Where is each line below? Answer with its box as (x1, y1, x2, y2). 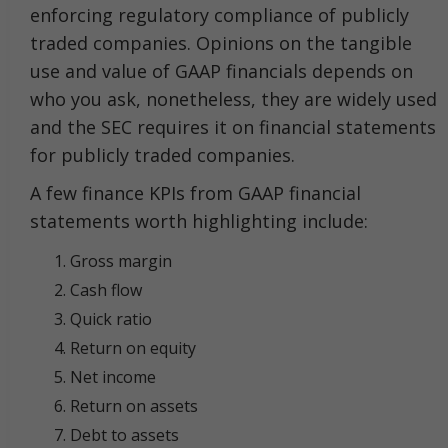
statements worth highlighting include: (30, 209, 368, 233)
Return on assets (70, 395, 198, 417)
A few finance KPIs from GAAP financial (30, 181, 361, 205)
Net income (70, 366, 156, 388)
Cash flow (70, 279, 142, 301)
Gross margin (70, 250, 172, 272)
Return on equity (70, 337, 196, 359)
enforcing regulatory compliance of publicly (30, 3, 409, 27)
